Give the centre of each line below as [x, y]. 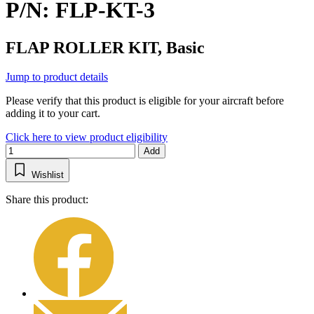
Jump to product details [57, 77]
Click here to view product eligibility [87, 137]
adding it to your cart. [53, 114]
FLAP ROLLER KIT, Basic [105, 47]
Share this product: [47, 200]
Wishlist [48, 175]
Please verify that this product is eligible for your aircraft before [145, 101]
